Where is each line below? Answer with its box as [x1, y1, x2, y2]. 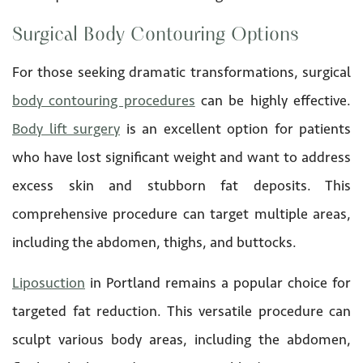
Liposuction [12, 273, 85, 292]
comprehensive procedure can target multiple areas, [12, 204, 351, 223]
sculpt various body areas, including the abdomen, [12, 330, 351, 348]
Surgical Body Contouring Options [12, 25, 299, 45]
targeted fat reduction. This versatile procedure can [12, 301, 351, 320]
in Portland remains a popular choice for [85, 273, 351, 292]
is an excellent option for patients [120, 119, 351, 138]
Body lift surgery [12, 119, 120, 138]
